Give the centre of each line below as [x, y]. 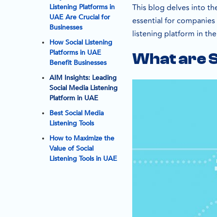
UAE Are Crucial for [80, 17]
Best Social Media [77, 113]
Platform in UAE [74, 98]
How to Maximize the [82, 138]
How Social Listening [81, 42]
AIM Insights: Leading [83, 78]
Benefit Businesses [78, 63]
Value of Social [71, 148]
